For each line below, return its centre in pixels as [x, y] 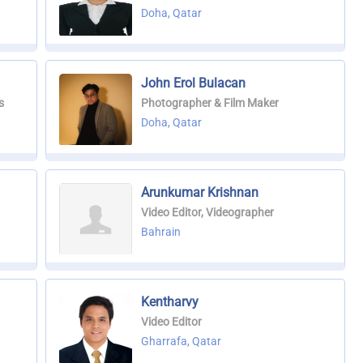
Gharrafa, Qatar [181, 342]
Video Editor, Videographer [207, 213]
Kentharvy [169, 302]
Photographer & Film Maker [209, 103]
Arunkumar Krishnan [199, 193]
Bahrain [160, 232]
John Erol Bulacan [193, 83]
